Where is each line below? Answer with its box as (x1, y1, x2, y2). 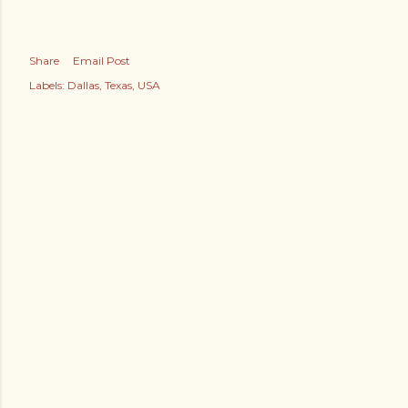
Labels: (29, 77, 65, 92)
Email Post (73, 53, 130, 67)
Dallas (67, 77, 99, 92)
